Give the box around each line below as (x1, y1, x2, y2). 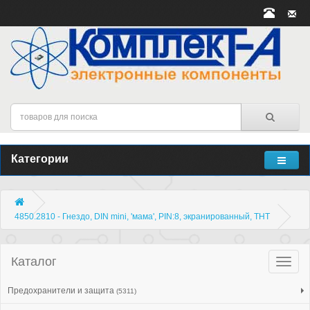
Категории (11, 153, 69, 165)
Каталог (11, 255, 57, 268)
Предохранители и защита (8, 286, 116, 295)
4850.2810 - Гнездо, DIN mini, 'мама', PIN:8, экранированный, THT (15, 212, 270, 221)
